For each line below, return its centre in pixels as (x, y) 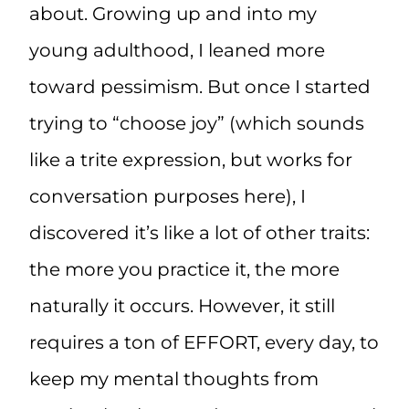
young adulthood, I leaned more (177, 51)
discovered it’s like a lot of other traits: (199, 233)
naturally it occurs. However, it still (182, 306)
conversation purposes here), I (168, 197)
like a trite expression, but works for (191, 160)
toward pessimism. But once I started (200, 87)
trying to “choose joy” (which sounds (197, 124)
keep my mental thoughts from (174, 379)
